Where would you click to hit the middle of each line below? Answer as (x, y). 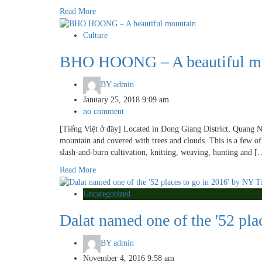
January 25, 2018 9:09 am (126, 100)
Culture (95, 36)
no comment (104, 112)
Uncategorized (107, 194)
